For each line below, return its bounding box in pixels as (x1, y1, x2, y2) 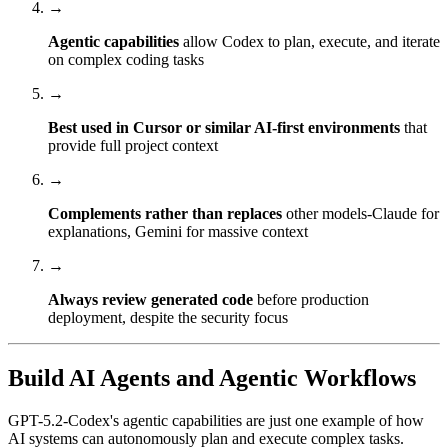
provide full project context (48, 137, 218, 155)
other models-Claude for (282, 205, 439, 223)
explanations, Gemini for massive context (48, 223, 308, 241)
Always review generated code (48, 291, 253, 309)
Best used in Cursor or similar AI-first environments (48, 119, 400, 137)
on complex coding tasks (48, 51, 204, 69)
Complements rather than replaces (48, 205, 282, 223)
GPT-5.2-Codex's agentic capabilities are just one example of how (8, 411, 424, 429)
